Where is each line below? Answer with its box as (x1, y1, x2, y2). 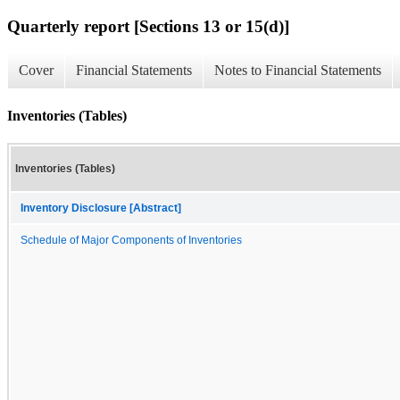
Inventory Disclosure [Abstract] (21, 202, 181, 213)
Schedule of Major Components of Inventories (21, 234, 242, 246)
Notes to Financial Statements (214, 62, 381, 79)
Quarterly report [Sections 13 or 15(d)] (7, 16, 289, 36)
